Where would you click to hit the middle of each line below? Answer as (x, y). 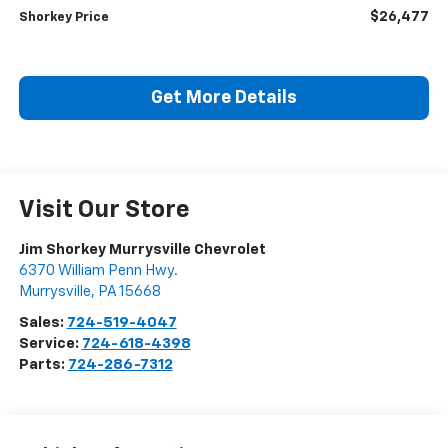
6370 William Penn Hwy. (98, 271)
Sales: (42, 323)
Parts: (43, 365)
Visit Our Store (104, 210)
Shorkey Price (63, 18)
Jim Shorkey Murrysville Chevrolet (142, 250)
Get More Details (224, 98)
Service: (50, 344)
